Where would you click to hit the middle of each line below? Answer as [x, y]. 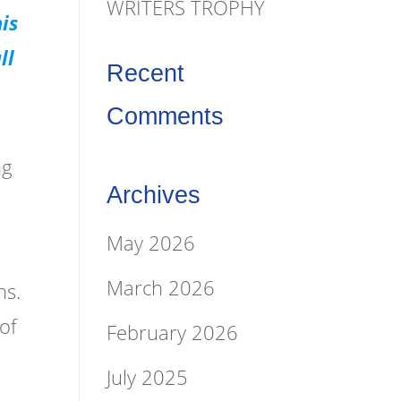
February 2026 [173, 332]
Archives [154, 195]
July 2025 [148, 376]
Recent [146, 73]
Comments [166, 116]
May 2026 [151, 242]
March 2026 [161, 287]
